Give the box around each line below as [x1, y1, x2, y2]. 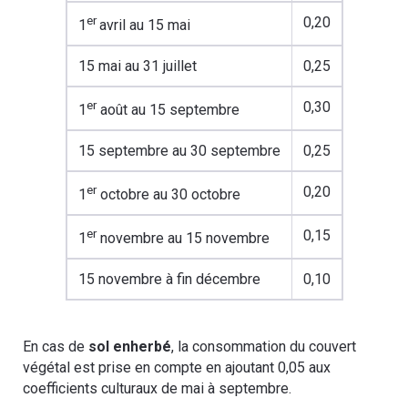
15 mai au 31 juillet [77, 57, 197, 76]
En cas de [23, 338, 88, 356]
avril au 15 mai [98, 16, 190, 35]
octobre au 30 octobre [96, 186, 240, 204]
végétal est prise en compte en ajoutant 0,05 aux [23, 359, 331, 377]
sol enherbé [88, 338, 171, 356]
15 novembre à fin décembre [77, 270, 260, 289]
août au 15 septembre [96, 101, 240, 119]
